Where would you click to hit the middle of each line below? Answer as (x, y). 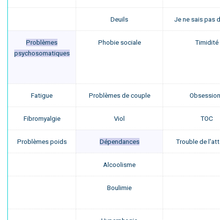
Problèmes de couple (119, 96)
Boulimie (119, 188)
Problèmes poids (42, 142)
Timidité (207, 42)
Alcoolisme (119, 165)
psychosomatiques (42, 53)
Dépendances (119, 142)
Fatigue (42, 96)
